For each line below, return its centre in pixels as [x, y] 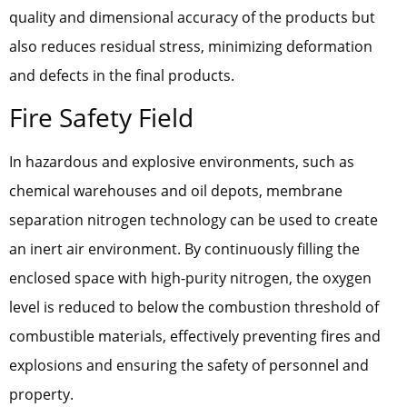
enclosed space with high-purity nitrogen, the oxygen [190, 278]
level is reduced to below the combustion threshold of [194, 308]
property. [41, 395]
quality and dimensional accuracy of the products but [192, 18]
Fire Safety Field [101, 118]
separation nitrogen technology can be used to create [194, 220]
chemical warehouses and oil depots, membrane [176, 191]
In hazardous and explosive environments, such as [182, 162]
